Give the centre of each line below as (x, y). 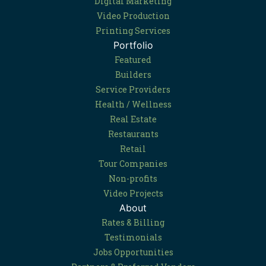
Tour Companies (133, 164)
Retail (133, 149)
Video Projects (133, 193)
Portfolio (133, 45)
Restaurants (133, 134)
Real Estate (133, 119)
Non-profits (133, 178)
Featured (133, 60)
